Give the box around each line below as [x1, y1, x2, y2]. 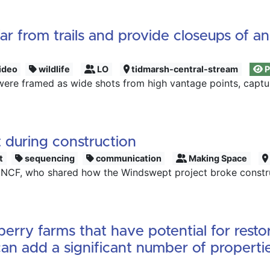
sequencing [22, 153, 75, 163]
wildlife [36, 64, 70, 74]
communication [93, 153, 162, 163]
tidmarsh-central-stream [130, 64, 239, 74]
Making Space [187, 153, 248, 163]
